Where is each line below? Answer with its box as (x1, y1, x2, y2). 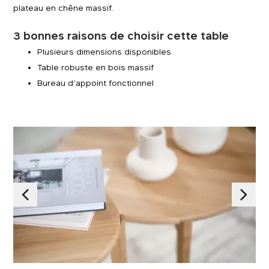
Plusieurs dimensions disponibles (37, 47, 172, 56)
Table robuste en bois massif (37, 62, 154, 72)
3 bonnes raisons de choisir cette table (13, 29, 229, 42)
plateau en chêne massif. (13, 3, 114, 13)
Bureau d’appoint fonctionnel (37, 78, 154, 88)
